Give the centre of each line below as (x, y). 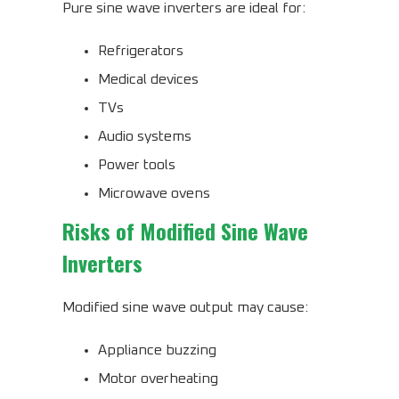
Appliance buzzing (157, 350)
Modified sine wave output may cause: (185, 308)
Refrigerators (141, 51)
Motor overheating (158, 379)
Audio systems (145, 137)
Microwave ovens (154, 194)
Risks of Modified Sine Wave (185, 231)
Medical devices (148, 80)
